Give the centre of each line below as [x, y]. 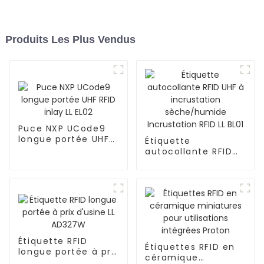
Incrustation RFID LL [193, 184]
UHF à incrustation [190, 162]
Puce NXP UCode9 [62, 129]
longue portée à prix [68, 251]
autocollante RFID [189, 152]
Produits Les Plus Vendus [70, 40]
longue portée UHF [64, 139]
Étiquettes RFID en [190, 247]
